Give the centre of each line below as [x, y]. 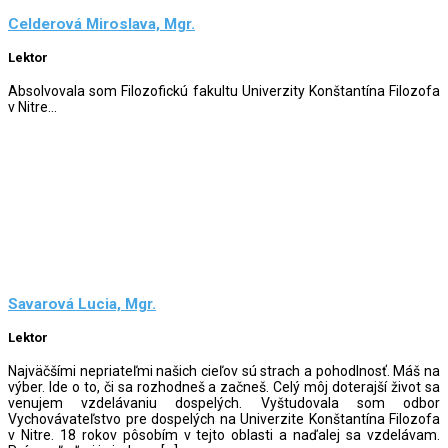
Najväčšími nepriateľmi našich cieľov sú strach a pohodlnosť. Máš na [224, 370]
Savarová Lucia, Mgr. [82, 304]
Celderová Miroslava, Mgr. [101, 24]
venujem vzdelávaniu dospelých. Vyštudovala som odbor [224, 402]
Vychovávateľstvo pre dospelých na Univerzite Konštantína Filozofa [224, 418]
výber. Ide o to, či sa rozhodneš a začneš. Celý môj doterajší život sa [224, 386]
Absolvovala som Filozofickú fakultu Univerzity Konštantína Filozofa [224, 90]
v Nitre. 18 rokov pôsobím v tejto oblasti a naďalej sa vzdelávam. [224, 434]
